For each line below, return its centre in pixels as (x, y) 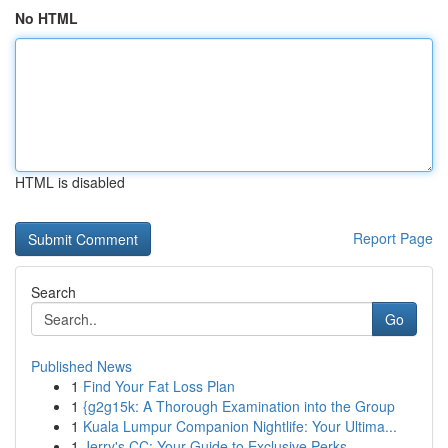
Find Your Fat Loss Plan (159, 386)
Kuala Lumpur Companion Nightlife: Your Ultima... (240, 426)
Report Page (393, 238)
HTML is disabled (70, 182)
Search (53, 292)
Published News (81, 366)
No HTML (46, 18)
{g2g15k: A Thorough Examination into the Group (239, 406)
